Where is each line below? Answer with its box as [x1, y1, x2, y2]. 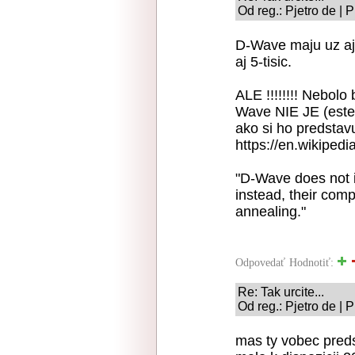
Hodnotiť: [289, 257, 337, 269]
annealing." [235, 204, 306, 219]
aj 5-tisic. [235, 54, 292, 70]
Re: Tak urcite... [238, 285, 324, 299]
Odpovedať [235, 257, 285, 269]
